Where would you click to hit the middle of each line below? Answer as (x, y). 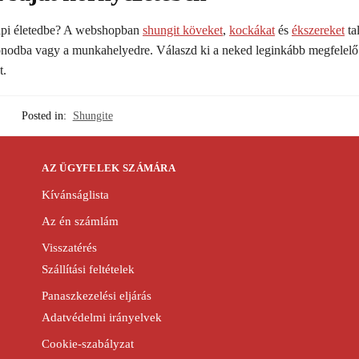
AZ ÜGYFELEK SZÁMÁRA (109, 168)
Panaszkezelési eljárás (97, 295)
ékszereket (318, 30)
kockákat (252, 30)
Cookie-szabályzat (88, 343)
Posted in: (44, 116)
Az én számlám (81, 221)
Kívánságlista (76, 194)
